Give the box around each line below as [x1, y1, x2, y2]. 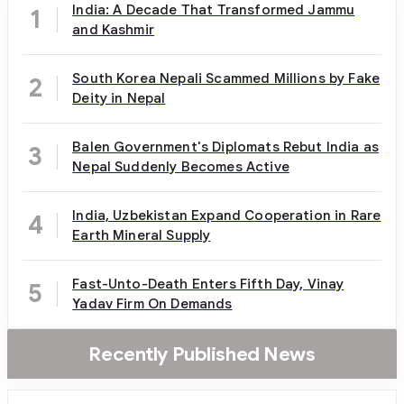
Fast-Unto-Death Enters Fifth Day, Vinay [72, 274, 344, 292]
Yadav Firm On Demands [72, 294, 233, 312]
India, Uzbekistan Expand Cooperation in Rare [72, 206, 381, 224]
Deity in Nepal [72, 88, 166, 106]
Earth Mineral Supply [72, 225, 211, 243]
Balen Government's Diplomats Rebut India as [72, 137, 380, 155]
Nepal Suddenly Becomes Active [72, 157, 289, 175]
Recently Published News [88, 341, 316, 366]
